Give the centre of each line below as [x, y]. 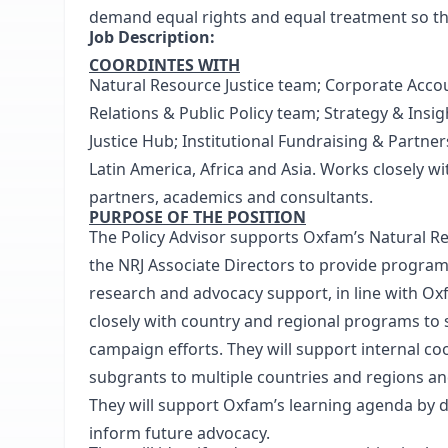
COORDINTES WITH [164, 65]
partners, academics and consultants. [231, 197]
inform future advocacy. [179, 433]
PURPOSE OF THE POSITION [197, 217]
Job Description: [152, 37]
